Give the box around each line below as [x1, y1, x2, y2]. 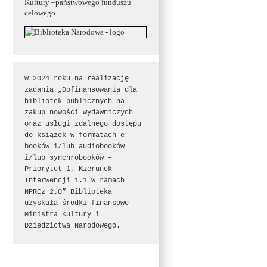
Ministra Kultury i [24, 210, 100, 219]
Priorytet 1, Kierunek [24, 165, 112, 174]
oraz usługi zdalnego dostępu [24, 120, 141, 129]
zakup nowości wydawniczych [24, 108, 133, 117]
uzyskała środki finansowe [24, 199, 129, 208]
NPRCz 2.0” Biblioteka [24, 188, 112, 197]
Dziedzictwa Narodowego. [24, 222, 120, 231]
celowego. [24, 8, 57, 17]
